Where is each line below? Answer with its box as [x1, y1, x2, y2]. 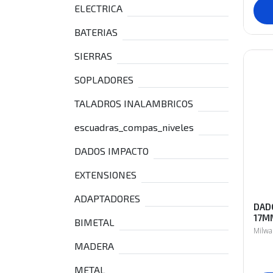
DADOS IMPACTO [74, 145, 149, 157]
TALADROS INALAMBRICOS [74, 97, 193, 109]
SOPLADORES [74, 74, 133, 85]
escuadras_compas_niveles [74, 121, 194, 133]
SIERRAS [74, 50, 112, 62]
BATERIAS [74, 26, 118, 38]
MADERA [74, 240, 114, 252]
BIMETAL [74, 216, 115, 228]
